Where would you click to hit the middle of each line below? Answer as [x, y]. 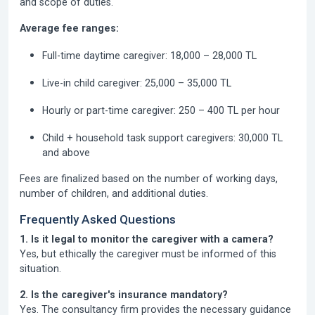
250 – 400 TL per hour [228, 110]
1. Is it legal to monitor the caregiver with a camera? [147, 239]
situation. [40, 269]
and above [66, 153]
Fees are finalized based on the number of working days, [149, 179]
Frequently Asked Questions [98, 219]
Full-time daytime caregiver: [105, 56]
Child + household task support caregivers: [139, 138]
